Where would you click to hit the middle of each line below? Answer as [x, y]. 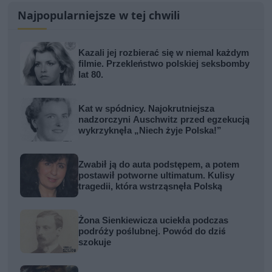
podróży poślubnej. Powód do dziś [152, 231]
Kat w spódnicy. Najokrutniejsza [147, 108]
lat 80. [91, 74]
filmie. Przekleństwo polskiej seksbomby [164, 63]
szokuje [95, 242]
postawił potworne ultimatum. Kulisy [157, 175]
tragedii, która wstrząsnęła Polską [151, 186]
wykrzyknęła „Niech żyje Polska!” [150, 130]
